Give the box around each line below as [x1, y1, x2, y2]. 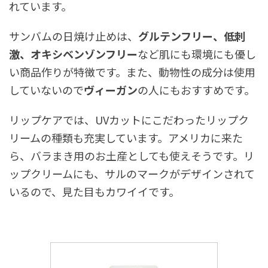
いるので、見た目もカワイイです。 [9, 183, 179, 199]
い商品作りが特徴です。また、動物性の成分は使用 [9, 63, 255, 80]
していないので [9, 81, 84, 98]
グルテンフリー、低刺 [138, 28, 245, 44]
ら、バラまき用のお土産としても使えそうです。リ [9, 147, 254, 163]
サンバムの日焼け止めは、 [9, 28, 138, 44]
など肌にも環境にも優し [138, 45, 256, 62]
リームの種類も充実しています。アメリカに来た [9, 129, 243, 145]
